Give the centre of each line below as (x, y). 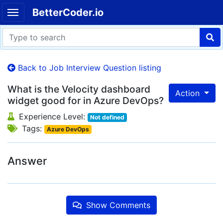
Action (189, 93)
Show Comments (117, 205)
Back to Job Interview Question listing (88, 68)
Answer (27, 161)
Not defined (107, 117)
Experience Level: (52, 116)
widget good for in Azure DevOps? (86, 101)
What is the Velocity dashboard (79, 89)
